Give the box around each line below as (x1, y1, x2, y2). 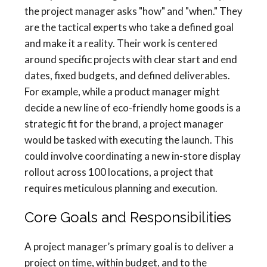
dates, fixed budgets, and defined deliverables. (24, 69, 230, 82)
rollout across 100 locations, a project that (24, 166, 213, 179)
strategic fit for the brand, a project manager (24, 117, 223, 131)
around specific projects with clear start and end (24, 53, 237, 66)
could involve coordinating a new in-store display (24, 150, 241, 163)
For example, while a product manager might (24, 85, 220, 98)
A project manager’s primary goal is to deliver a (24, 240, 234, 253)
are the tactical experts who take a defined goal (24, 21, 234, 34)
